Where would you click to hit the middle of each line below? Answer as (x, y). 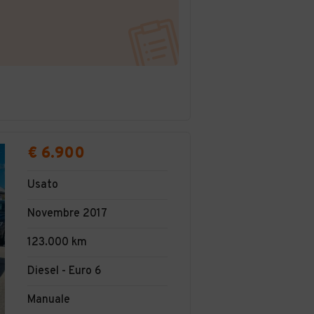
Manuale (49, 300)
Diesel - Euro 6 (64, 271)
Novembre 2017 (67, 213)
